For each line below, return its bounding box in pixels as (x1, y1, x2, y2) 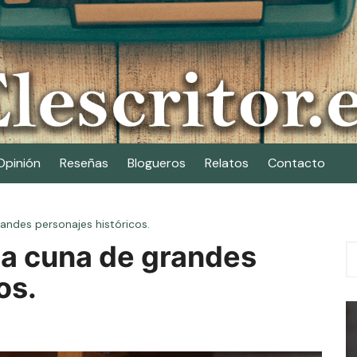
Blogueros (127, 155, 186, 171)
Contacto (268, 155, 325, 171)
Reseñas (60, 155, 108, 171)
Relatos (205, 155, 249, 171)
